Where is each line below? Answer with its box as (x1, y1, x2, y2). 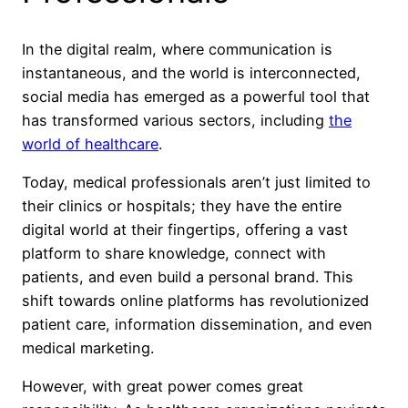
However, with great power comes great (22, 377, 303, 396)
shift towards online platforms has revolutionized (22, 291, 369, 311)
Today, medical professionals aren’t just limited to (22, 173, 371, 192)
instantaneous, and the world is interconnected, (22, 63, 361, 82)
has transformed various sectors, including (22, 110, 329, 129)
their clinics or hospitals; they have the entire (22, 197, 342, 216)
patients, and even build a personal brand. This (22, 268, 353, 287)
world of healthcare (22, 134, 158, 153)
